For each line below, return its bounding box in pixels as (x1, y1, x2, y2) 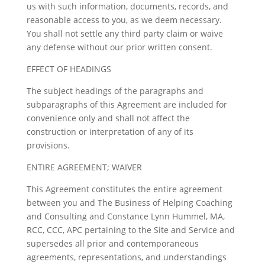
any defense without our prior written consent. (26, 41, 217, 53)
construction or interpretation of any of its (26, 126, 193, 137)
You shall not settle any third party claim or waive (26, 28, 223, 39)
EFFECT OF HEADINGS (26, 63, 111, 75)
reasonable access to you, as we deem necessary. (26, 14, 222, 25)
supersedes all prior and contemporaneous (26, 238, 199, 249)
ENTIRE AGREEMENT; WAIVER (26, 161, 142, 173)
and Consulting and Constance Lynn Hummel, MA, (26, 211, 225, 222)
